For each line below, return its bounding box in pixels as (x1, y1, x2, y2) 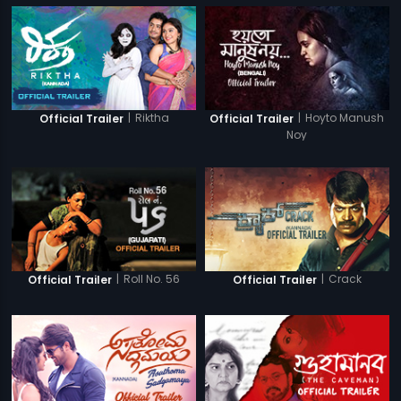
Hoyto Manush (305, 109, 385, 125)
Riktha (134, 109, 169, 125)
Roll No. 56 (124, 271, 181, 286)
